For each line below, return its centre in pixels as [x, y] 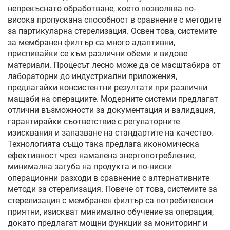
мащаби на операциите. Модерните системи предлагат [113, 99]
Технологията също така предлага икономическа [103, 144]
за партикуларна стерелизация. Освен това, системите [112, 31]
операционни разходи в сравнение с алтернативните [109, 178]
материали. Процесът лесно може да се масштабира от [114, 65]
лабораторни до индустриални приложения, [92, 76]
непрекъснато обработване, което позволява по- [102, 8]
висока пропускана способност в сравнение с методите [114, 20]
